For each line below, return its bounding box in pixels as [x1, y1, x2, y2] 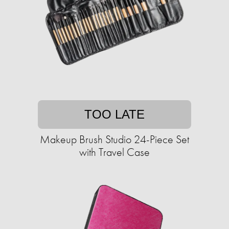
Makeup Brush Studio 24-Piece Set [40, 132, 189, 147]
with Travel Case [79, 145, 150, 160]
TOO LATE [84, 107, 145, 122]
